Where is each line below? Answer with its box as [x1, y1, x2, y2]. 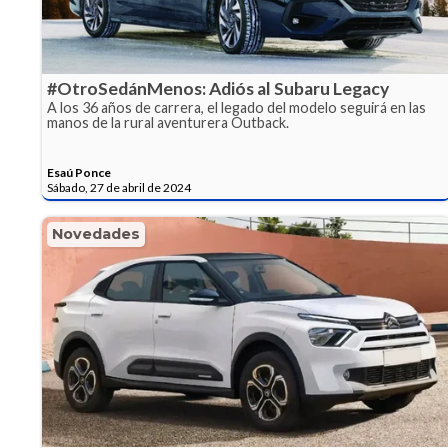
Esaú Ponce [47, 165, 111, 181]
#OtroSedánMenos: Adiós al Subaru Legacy [47, 78, 389, 100]
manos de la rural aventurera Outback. [47, 114, 289, 132]
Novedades [52, 225, 140, 244]
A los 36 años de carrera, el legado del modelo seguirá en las [47, 99, 426, 117]
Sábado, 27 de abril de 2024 [47, 180, 191, 196]
